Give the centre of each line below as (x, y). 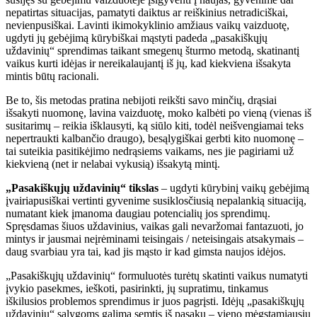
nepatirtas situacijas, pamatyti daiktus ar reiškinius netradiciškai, (147, 12)
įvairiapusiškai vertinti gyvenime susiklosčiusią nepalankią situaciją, (156, 200)
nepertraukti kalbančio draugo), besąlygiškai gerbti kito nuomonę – (155, 138)
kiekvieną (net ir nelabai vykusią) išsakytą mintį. (113, 163)
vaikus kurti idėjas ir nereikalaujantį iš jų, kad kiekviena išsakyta (148, 63)
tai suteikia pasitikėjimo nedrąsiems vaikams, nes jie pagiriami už (150, 151)
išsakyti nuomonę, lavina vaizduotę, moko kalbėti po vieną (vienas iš (158, 113)
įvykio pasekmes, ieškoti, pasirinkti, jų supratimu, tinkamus (137, 288)
